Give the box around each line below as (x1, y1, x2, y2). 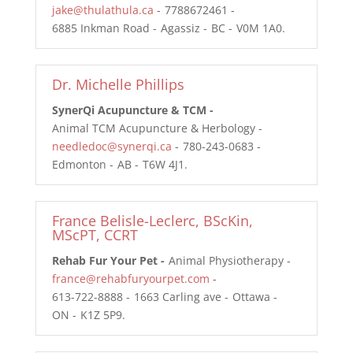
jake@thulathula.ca (51, 2, 154, 17)
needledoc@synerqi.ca (51, 139, 172, 154)
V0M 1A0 (236, 20, 282, 35)
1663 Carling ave (133, 289, 221, 304)
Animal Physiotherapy (168, 253, 284, 268)
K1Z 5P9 (80, 307, 122, 322)
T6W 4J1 (142, 157, 184, 172)
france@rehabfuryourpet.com (51, 271, 210, 286)
